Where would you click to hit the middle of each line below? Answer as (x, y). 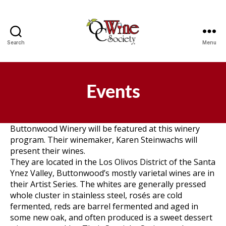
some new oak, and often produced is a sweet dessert (111, 217)
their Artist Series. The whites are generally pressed (108, 184)
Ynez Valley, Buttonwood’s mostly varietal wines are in (112, 173)
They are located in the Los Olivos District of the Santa (113, 162)
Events (113, 92)
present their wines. (48, 151)
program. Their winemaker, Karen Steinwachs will (104, 140)
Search (16, 42)
